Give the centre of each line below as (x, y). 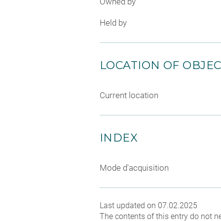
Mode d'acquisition (134, 168)
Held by (113, 23)
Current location (129, 95)
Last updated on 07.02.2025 (148, 205)
